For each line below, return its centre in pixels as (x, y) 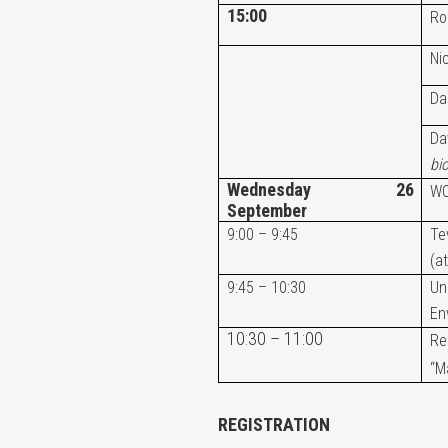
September (266, 210)
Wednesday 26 (320, 189)
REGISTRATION (274, 424)
